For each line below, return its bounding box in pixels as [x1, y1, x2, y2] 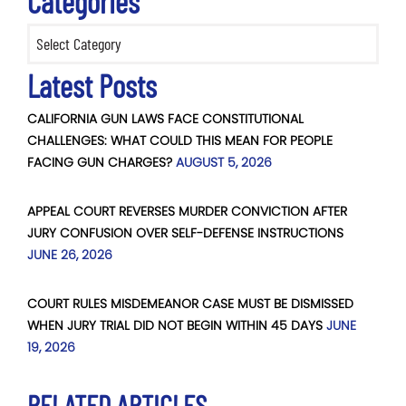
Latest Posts [27, 67, 157, 105]
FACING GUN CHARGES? [27, 153, 172, 172]
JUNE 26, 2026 [27, 246, 112, 265]
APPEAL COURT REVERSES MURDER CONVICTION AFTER [27, 202, 347, 221]
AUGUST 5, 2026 [176, 153, 272, 172]
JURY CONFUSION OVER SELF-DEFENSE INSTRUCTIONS [27, 224, 343, 243]
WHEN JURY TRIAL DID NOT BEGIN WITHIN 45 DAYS [27, 316, 323, 335]
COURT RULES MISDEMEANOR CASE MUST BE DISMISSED [27, 295, 353, 314]
